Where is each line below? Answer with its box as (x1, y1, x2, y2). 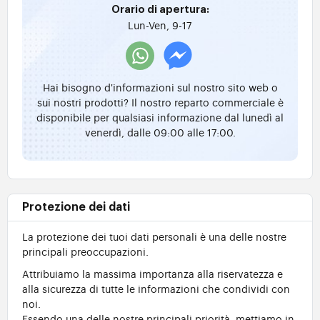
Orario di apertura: (111, 4, 209, 16)
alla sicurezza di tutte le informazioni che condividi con (22, 281, 290, 296)
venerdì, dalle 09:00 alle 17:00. (84, 125, 236, 139)
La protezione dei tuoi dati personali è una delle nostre (22, 229, 286, 244)
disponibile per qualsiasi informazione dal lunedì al (36, 110, 284, 124)
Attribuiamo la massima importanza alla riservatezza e (22, 266, 283, 281)
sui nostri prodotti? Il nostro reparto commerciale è (36, 95, 284, 109)
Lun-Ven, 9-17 (128, 18, 192, 32)
